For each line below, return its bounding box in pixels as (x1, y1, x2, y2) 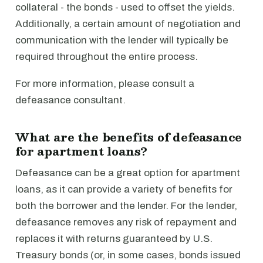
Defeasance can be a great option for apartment (15, 167, 240, 178)
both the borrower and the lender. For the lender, (15, 200, 237, 211)
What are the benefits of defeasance (15, 127, 242, 146)
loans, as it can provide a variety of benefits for (15, 184, 232, 195)
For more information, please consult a (15, 78, 194, 89)
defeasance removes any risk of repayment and (15, 217, 237, 228)
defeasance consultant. (15, 95, 126, 106)
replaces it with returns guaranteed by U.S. (15, 233, 213, 244)
